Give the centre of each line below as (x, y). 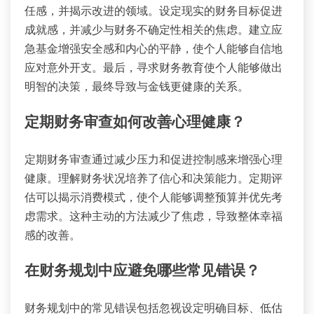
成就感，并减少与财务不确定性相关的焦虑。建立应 (153, 30)
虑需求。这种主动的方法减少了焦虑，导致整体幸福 (153, 216)
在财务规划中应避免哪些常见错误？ (142, 271)
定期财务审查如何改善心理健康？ (135, 123)
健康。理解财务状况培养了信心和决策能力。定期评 (153, 178)
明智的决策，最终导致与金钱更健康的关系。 (137, 87)
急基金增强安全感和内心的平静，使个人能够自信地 (153, 49)
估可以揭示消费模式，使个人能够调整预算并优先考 (153, 197)
